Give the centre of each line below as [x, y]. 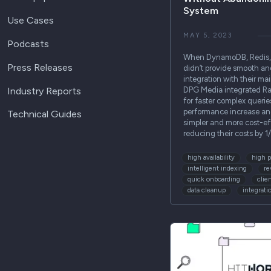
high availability [211, 157]
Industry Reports [44, 91]
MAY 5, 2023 [208, 36]
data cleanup [207, 190]
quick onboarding [214, 179]
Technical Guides [44, 114]
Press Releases [40, 67]
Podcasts [28, 44]
